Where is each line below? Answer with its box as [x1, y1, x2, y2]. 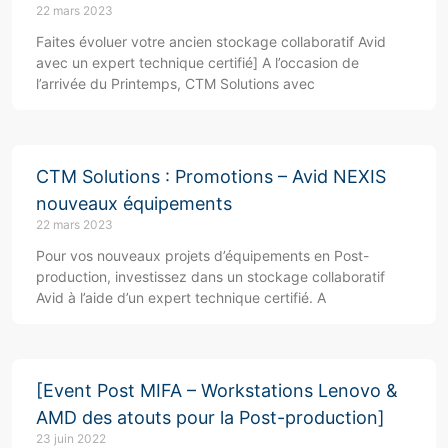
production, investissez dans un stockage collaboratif [36, 268, 385, 286]
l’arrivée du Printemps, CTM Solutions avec [36, 75, 315, 93]
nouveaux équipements [36, 193, 232, 215]
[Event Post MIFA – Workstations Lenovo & [36, 380, 398, 402]
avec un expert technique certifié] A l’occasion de [36, 54, 359, 72]
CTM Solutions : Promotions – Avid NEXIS [36, 166, 386, 188]
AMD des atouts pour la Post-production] [36, 407, 385, 429]
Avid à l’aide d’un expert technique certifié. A [36, 289, 326, 307]
